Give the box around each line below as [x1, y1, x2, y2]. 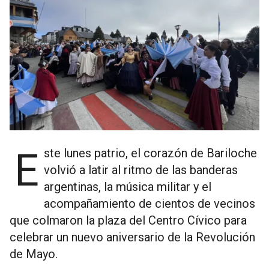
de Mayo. [10, 247, 58, 262]
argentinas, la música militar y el [44, 180, 211, 195]
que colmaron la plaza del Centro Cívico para [10, 213, 247, 228]
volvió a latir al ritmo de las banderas [44, 163, 238, 178]
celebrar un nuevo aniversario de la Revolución [10, 230, 255, 245]
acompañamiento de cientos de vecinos [44, 196, 255, 211]
